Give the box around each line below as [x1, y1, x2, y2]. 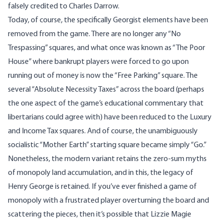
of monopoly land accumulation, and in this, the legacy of [8, 168, 193, 177]
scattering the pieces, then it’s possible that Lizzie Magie [8, 210, 191, 219]
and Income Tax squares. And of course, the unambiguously [8, 127, 198, 135]
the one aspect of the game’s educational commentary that [8, 99, 204, 108]
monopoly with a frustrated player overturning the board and [8, 196, 209, 205]
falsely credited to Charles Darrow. [8, 2, 119, 10]
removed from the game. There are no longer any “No [8, 30, 181, 38]
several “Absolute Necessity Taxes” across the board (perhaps [8, 85, 204, 94]
